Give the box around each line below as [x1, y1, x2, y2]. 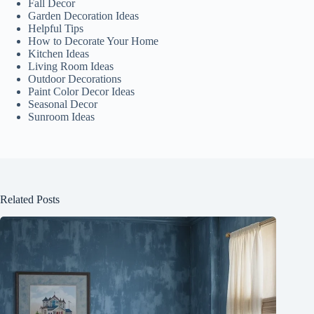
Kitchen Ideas [28, 48, 89, 60]
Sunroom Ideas [28, 111, 95, 123]
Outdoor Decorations [28, 73, 121, 86]
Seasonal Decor [28, 98, 97, 111]
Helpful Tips [28, 22, 83, 35]
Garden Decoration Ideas [28, 10, 139, 22]
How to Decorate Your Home [28, 35, 158, 48]
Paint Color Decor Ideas [28, 86, 135, 98]
